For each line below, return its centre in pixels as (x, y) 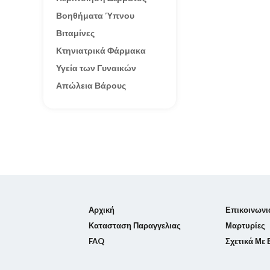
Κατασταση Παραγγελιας (135, 225)
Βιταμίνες (75, 33)
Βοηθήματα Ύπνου (95, 15)
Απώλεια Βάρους (91, 85)
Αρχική (102, 210)
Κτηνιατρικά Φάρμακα (101, 50)
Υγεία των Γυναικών (96, 68)
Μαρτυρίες (246, 225)
